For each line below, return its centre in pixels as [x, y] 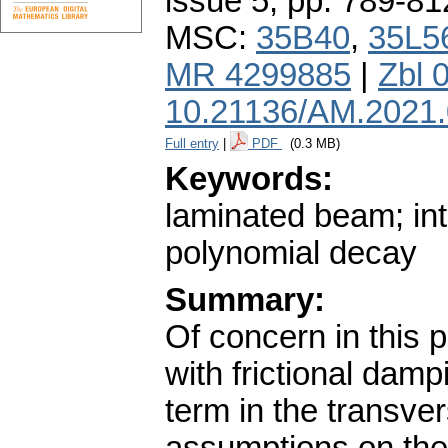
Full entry [192, 144]
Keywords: [249, 179]
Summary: [245, 300]
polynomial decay [291, 253]
